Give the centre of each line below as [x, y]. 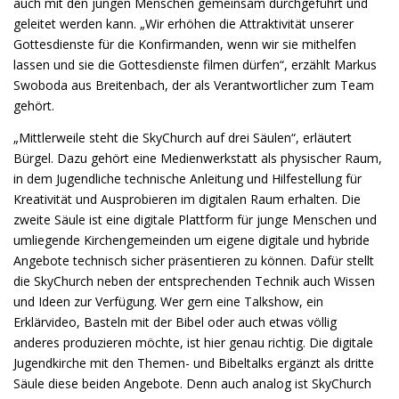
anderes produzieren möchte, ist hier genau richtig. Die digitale [193, 343]
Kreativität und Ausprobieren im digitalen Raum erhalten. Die [187, 199]
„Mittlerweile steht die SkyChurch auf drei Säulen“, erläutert [183, 138]
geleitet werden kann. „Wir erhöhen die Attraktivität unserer [183, 24]
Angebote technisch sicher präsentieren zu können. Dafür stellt [194, 261]
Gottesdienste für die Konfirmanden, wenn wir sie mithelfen [185, 45]
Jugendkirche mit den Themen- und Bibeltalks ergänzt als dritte [194, 363]
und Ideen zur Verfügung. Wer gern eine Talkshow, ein [168, 302]
